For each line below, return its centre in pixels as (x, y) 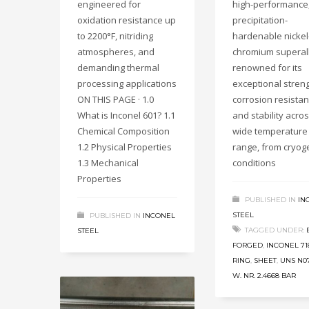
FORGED (248, 246)
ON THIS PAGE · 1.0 (116, 100)
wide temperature (270, 131)
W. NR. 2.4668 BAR (264, 276)
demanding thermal (118, 68)
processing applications (127, 84)
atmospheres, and (116, 52)
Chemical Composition (123, 131)
